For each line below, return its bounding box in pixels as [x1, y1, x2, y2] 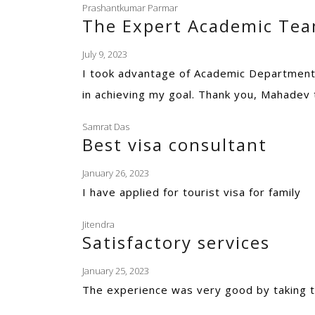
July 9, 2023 [82, 48, 127, 60]
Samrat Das [82, 120, 129, 133]
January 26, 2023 [82, 167, 149, 179]
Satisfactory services [82, 231, 270, 254]
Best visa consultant [82, 133, 267, 156]
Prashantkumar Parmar [82, 1, 178, 14]
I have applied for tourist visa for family [82, 185, 301, 199]
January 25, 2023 [82, 264, 149, 277]
